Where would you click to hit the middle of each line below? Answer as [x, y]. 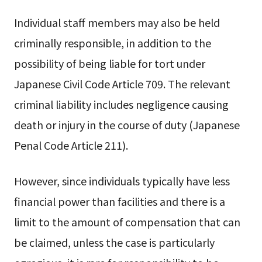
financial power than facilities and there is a [119, 201]
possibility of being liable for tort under [109, 63]
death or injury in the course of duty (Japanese [127, 124]
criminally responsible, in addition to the [112, 42]
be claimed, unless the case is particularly [114, 242]
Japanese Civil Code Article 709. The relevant [122, 83]
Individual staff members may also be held [117, 22]
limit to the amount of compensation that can [127, 222]
